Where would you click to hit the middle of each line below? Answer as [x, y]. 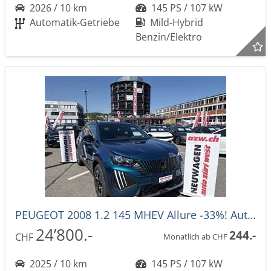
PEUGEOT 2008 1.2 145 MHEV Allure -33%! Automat [252, 215]
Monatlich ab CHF [196, 236]
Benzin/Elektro [169, 37]
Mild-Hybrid [175, 22]
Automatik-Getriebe [73, 22]
